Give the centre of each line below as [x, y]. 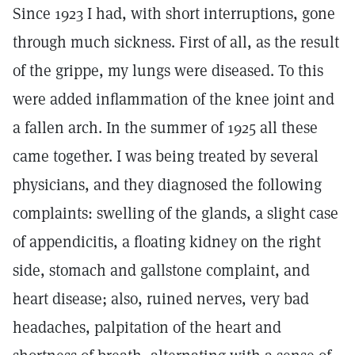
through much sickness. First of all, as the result [176, 42]
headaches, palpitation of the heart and [147, 327]
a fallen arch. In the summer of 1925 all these [165, 128]
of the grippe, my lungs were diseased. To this [168, 71]
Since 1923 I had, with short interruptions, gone [174, 13]
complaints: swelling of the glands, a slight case [176, 213]
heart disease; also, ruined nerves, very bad [161, 299]
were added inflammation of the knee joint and [174, 99]
